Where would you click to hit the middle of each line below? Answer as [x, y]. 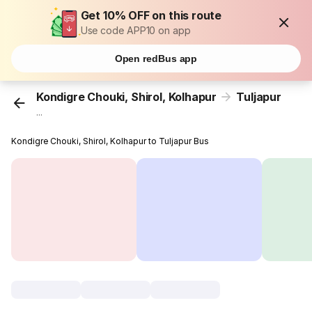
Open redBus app [156, 58]
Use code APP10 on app [135, 30]
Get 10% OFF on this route [151, 15]
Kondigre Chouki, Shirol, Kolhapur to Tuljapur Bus [110, 141]
